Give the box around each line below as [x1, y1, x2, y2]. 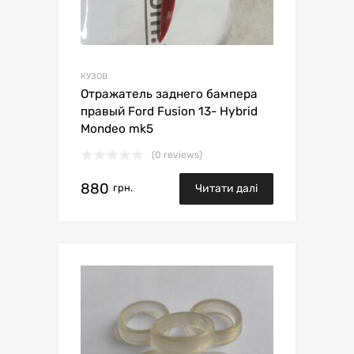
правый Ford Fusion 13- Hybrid [81, 104, 258, 119]
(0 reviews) [152, 149, 202, 161]
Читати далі [195, 182, 258, 196]
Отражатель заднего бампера [81, 87, 258, 102]
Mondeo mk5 [81, 122, 153, 137]
